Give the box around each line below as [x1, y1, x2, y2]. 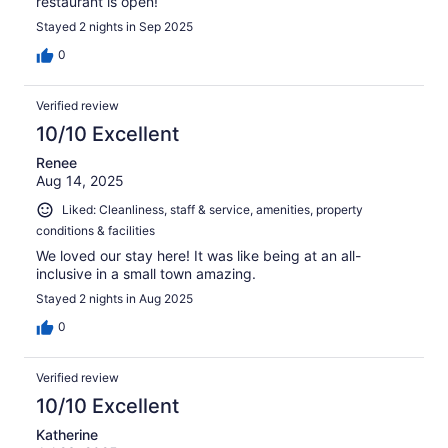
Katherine [36, 425, 98, 443]
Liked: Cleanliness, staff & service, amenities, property [62, 202, 363, 218]
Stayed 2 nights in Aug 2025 [36, 290, 193, 306]
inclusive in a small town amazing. [36, 264, 256, 282]
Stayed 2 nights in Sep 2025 [36, 19, 193, 35]
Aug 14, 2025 [36, 172, 124, 190]
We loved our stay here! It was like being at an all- [36, 246, 361, 264]
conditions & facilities [36, 222, 155, 238]
